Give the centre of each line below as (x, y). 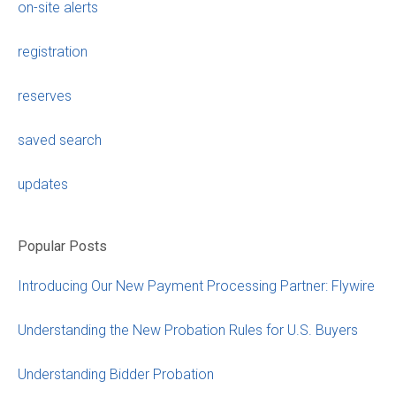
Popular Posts (62, 246)
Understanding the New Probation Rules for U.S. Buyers (188, 330)
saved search (60, 141)
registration (53, 52)
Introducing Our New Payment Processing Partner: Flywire (196, 286)
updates (43, 185)
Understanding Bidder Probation (116, 374)
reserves (45, 96)
